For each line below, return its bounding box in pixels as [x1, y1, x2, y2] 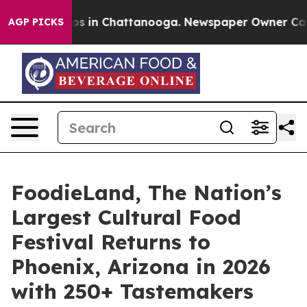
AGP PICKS [8, 16, 64, 28]
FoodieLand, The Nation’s [11, 180, 282, 206]
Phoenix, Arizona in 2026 [11, 254, 271, 280]
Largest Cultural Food [11, 204, 241, 230]
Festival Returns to [11, 229, 210, 255]
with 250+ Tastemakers [11, 278, 254, 304]
